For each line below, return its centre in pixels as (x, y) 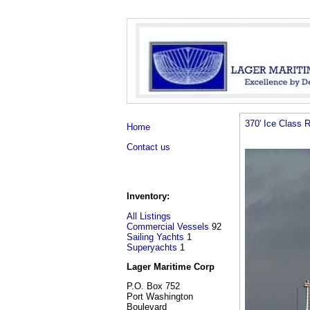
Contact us (148, 147)
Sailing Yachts (155, 237)
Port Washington (159, 297)
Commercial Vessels (167, 226)
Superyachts (152, 247)
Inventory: (148, 197)
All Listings (148, 216)
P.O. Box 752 (153, 286)
